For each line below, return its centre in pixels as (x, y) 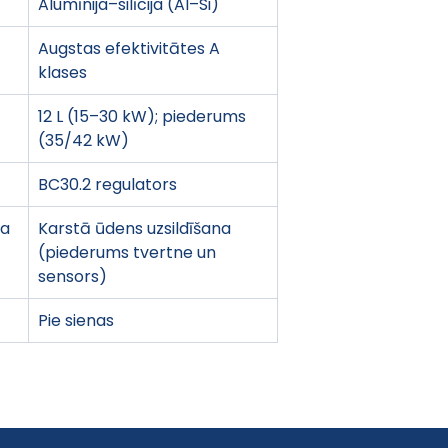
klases (62, 72)
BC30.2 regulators (107, 184)
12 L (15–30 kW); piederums (144, 116)
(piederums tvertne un (129, 252)
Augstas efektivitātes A (131, 48)
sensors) (72, 276)
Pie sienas (76, 320)
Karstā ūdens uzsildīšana (136, 228)
